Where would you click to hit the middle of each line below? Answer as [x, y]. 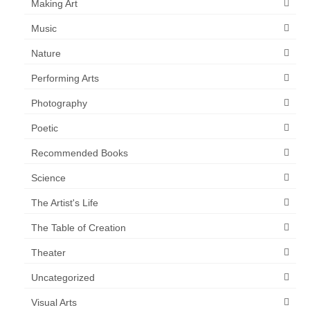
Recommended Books [80, 153]
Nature [46, 53]
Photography [59, 103]
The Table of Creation [79, 227]
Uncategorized [63, 277]
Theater [48, 252]
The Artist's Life [65, 202]
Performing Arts [65, 78]
